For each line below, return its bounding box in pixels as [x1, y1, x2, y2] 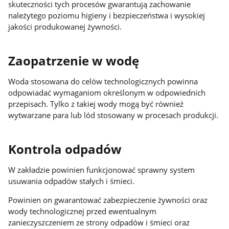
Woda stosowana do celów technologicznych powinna [8, 76, 198, 87]
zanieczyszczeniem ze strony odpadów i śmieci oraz [8, 217, 190, 227]
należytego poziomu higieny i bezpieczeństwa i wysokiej [8, 10, 205, 21]
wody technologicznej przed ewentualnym [8, 205, 157, 216]
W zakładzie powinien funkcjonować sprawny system [8, 165, 195, 175]
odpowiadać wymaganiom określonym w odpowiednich [8, 87, 206, 98]
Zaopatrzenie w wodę [8, 52, 140, 69]
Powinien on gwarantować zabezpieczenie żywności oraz [8, 194, 208, 205]
